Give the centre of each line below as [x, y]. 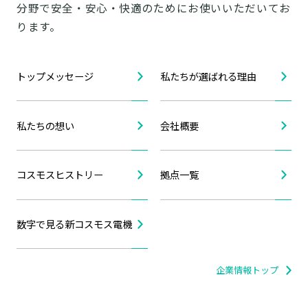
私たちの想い [45, 125]
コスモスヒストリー [59, 175]
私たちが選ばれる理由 [208, 76]
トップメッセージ [55, 76]
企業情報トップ [247, 270]
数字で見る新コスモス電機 [74, 224]
